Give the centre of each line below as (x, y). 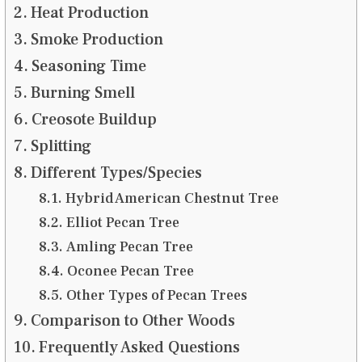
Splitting (65, 147)
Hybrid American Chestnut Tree (173, 199)
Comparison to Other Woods (137, 321)
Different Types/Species (118, 173)
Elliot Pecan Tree (124, 223)
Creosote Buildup (96, 120)
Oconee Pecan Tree (132, 271)
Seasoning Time (90, 67)
